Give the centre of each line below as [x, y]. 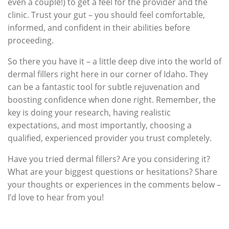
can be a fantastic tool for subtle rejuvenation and [104, 87]
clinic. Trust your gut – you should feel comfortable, [106, 15]
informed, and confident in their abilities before [99, 27]
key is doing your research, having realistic [89, 112]
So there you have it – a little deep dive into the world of [114, 61]
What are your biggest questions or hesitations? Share [112, 171]
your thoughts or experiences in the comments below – [114, 184]
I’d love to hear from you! [56, 197]
